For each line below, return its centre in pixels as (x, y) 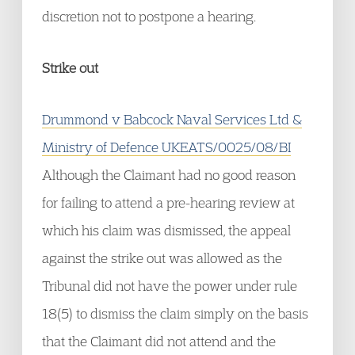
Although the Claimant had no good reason (169, 175)
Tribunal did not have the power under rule (170, 286)
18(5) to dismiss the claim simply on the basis (175, 313)
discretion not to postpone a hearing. (149, 16)
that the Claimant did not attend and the (159, 341)
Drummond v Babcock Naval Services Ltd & (172, 119)
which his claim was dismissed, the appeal (166, 230)
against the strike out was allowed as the (162, 258)
